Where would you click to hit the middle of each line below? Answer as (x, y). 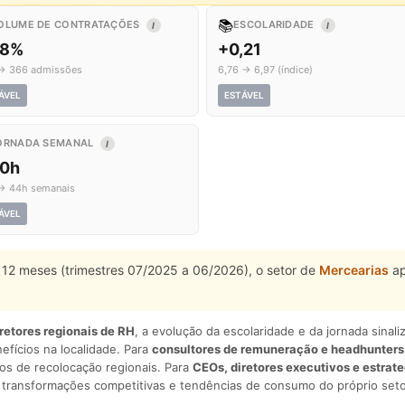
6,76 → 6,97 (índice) (265, 70)
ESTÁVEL (245, 95)
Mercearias (354, 270)
